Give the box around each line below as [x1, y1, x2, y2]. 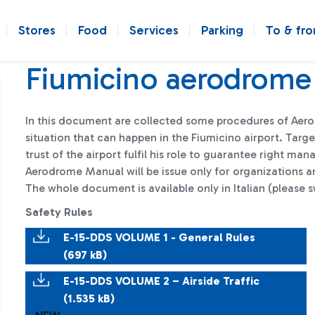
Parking [201, 22, 243, 38]
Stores [18, 22, 56, 38]
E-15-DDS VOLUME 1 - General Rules [63, 231, 255, 244]
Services [129, 22, 179, 38]
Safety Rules [25, 205, 93, 219]
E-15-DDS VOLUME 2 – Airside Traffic [63, 274, 259, 288]
